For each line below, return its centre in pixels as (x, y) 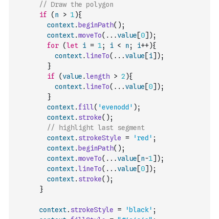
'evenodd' (115, 107)
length (98, 76)
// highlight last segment (96, 128)
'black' (139, 210)
